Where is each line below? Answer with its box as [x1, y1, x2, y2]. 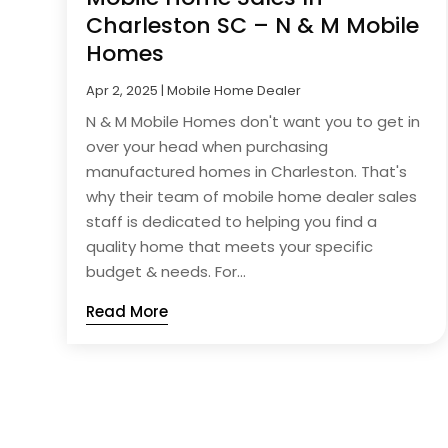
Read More [86, 301, 169, 323]
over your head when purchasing [86, 136, 329, 158]
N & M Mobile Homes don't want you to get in [86, 111, 421, 133]
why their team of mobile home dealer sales [86, 186, 418, 208]
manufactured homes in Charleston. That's [86, 161, 408, 183]
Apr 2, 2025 [86, 81, 159, 101]
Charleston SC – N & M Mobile [86, 10, 420, 42]
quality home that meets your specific [86, 236, 374, 258]
